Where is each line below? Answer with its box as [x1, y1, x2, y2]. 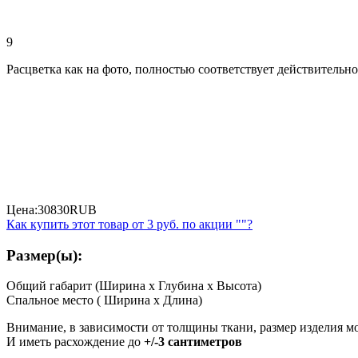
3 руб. [147, 217, 179, 231]
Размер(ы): [6, 246, 82, 264]
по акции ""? [179, 217, 253, 231]
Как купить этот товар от [6, 217, 147, 231]
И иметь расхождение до [6, 335, 144, 349]
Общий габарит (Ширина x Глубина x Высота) [6, 279, 261, 293]
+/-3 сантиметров [144, 335, 242, 349]
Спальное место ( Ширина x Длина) [6, 293, 202, 308]
